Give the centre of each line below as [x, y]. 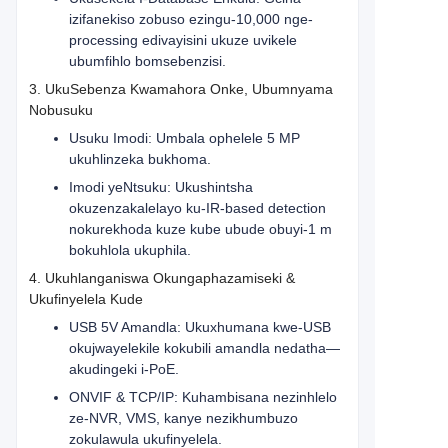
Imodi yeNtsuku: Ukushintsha [161, 187]
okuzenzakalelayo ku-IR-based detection [197, 208]
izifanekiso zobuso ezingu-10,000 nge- [191, 19]
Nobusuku [61, 110]
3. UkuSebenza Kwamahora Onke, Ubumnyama [181, 89]
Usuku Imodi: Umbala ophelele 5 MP [184, 138]
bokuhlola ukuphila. [130, 250]
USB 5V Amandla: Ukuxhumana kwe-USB [200, 327]
